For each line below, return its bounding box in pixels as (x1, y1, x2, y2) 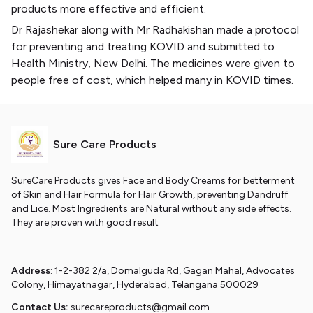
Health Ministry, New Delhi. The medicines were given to (11, 57, 295, 70)
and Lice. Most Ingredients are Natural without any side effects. (11, 203, 291, 214)
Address (11, 265, 50, 277)
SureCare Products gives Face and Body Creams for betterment (11, 175, 295, 187)
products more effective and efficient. (11, 2, 206, 15)
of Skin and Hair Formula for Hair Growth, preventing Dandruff (11, 189, 288, 201)
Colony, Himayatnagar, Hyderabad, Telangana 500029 (11, 279, 259, 291)
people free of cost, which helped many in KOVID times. (11, 73, 293, 87)
